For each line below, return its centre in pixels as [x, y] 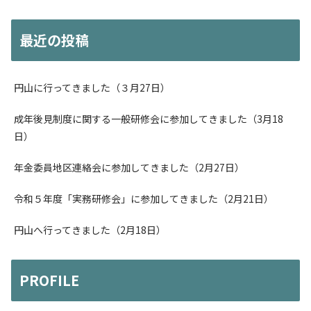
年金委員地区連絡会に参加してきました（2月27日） [129, 168]
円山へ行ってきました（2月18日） [90, 230]
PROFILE [49, 280]
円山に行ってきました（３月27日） [92, 88]
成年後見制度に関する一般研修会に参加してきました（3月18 [149, 119]
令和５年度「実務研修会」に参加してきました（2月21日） [144, 199]
